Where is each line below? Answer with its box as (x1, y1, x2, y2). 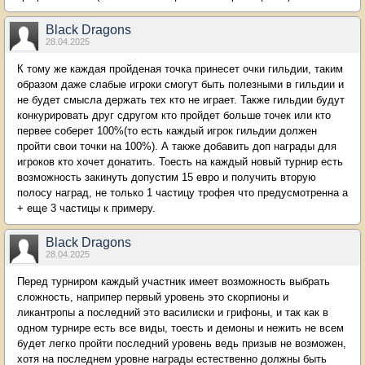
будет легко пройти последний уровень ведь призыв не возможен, (17, 336, 346, 350)
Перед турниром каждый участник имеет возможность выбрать (17, 275, 330, 288)
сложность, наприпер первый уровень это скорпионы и (17, 290, 288, 303)
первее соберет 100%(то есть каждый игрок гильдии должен (17, 124, 317, 137)
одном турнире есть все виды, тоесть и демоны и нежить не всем (17, 321, 344, 334)
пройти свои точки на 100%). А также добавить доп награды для (17, 139, 336, 152)
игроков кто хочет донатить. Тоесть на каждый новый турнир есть (17, 155, 343, 168)
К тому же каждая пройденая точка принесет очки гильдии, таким (17, 62, 343, 75)
